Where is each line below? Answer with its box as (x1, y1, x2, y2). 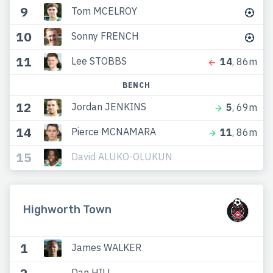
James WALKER (71, 241, 141, 253)
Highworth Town (23, 203, 112, 217)
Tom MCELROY (71, 4, 137, 17)
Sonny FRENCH (71, 29, 139, 42)
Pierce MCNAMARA (71, 125, 156, 138)
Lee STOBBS (71, 54, 127, 67)
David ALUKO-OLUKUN (71, 150, 172, 163)
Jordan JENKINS (71, 100, 146, 113)
